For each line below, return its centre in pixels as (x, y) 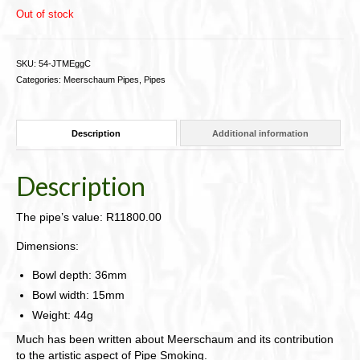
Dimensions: (47, 246)
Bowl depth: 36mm (80, 275)
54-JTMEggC (65, 64)
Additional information (260, 133)
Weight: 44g (63, 315)
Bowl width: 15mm (78, 295)
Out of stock (45, 14)
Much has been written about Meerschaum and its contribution (175, 340)
